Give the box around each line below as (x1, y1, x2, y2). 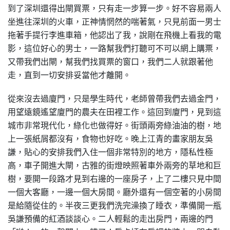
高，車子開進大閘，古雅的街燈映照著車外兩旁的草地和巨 (8, 160, 221, 171)
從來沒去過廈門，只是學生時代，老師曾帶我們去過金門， (8, 93, 221, 104)
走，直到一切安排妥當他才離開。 (8, 69, 131, 81)
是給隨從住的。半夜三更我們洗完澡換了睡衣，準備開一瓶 (8, 200, 221, 211)
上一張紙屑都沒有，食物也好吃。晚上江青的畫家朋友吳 (8, 133, 213, 144)
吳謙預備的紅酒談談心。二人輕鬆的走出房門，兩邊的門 (8, 213, 213, 224)
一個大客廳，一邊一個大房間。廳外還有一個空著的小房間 (8, 186, 221, 198)
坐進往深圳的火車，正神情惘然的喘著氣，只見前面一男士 (8, 16, 221, 27)
